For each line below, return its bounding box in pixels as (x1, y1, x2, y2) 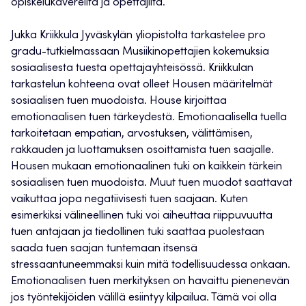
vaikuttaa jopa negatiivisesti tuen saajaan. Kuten (11, 194, 248, 206)
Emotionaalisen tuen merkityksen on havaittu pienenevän (11, 276, 290, 288)
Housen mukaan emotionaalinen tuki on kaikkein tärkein (11, 161, 282, 173)
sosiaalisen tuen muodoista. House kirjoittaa (11, 96, 227, 107)
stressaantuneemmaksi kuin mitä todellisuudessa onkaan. (11, 260, 290, 271)
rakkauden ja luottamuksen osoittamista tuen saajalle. (11, 145, 274, 156)
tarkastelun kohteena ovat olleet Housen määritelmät (11, 79, 273, 91)
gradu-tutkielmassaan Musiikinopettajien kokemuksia (11, 46, 269, 58)
